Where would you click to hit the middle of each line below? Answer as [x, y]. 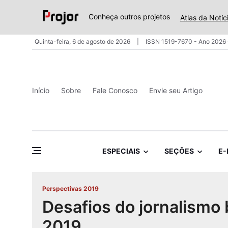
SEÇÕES [179, 151]
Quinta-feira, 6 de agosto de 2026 [83, 41]
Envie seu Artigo [176, 90]
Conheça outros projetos [129, 17]
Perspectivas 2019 [70, 189]
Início [41, 90]
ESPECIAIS [121, 151]
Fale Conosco [115, 90]
